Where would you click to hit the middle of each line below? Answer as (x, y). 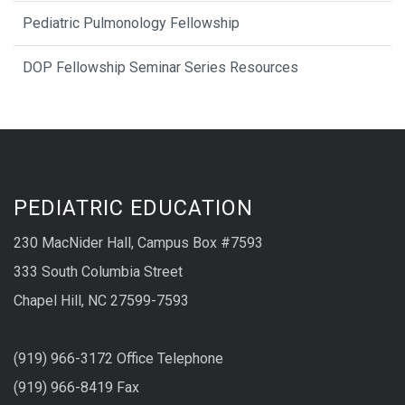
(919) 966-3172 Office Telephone (118, 359)
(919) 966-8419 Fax (76, 388)
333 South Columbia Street (98, 272)
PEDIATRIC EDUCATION (133, 208)
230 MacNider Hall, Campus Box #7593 (138, 243)
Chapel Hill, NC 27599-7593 (101, 301)
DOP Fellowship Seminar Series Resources (160, 68)
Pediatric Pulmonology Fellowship (131, 24)
